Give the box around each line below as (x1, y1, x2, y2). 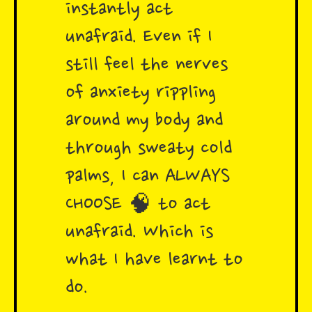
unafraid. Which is (65, 221, 213, 245)
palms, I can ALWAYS (65, 165, 230, 189)
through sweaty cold (65, 137, 232, 162)
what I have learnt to (65, 249, 243, 273)
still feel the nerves (65, 54, 228, 78)
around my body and (65, 109, 223, 134)
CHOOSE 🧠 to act (65, 193, 210, 217)
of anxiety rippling (65, 81, 216, 106)
